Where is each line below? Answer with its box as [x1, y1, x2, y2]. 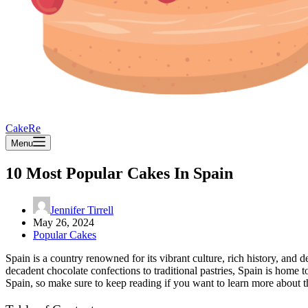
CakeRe [5, 122, 41, 134]
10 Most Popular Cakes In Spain [5, 164, 233, 182]
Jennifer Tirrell [50, 203, 113, 216]
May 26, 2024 [33, 216, 94, 228]
